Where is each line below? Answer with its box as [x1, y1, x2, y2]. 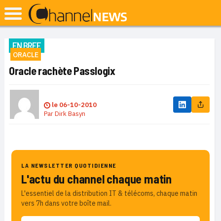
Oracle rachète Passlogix [9, 64, 115, 77]
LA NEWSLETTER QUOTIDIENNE [21, 162, 116, 169]
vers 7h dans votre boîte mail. [21, 199, 111, 208]
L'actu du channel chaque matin [21, 172, 172, 186]
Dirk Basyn [55, 110, 85, 118]
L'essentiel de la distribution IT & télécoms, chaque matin [21, 189, 197, 198]
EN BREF [12, 39, 41, 51]
